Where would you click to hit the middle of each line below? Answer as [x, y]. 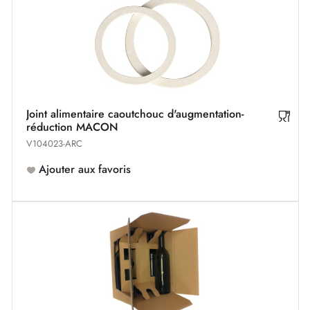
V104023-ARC [54, 144]
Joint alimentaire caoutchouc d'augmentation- [135, 113]
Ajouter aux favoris [83, 170]
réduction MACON [72, 127]
